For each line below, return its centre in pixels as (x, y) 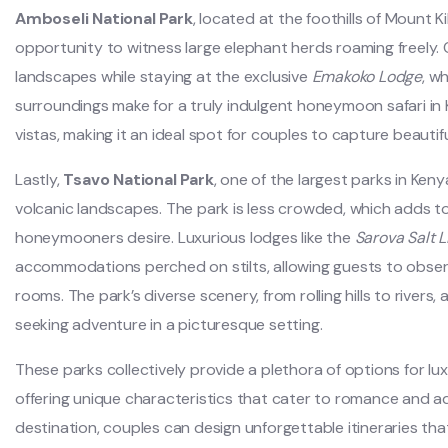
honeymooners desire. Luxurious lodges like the (185, 237)
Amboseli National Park (104, 18)
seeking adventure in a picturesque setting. (169, 324)
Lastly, (39, 179)
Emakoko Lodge (367, 76)
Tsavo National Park (138, 179)
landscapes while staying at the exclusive (163, 76)
